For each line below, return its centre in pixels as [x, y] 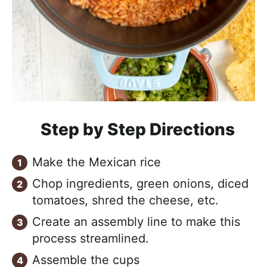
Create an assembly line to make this [136, 221]
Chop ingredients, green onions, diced [140, 183]
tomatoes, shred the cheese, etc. [125, 200]
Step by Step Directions [138, 129]
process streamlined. [91, 238]
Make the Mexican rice [97, 162]
